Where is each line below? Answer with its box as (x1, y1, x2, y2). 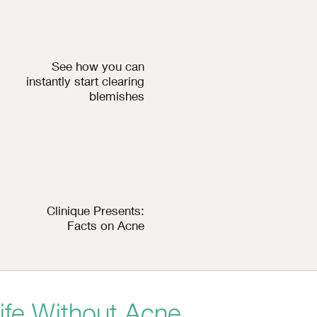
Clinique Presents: (47, 203, 145, 219)
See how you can (52, 58, 145, 74)
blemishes (89, 88, 145, 103)
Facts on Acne (67, 218, 145, 234)
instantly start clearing (26, 73, 145, 88)
